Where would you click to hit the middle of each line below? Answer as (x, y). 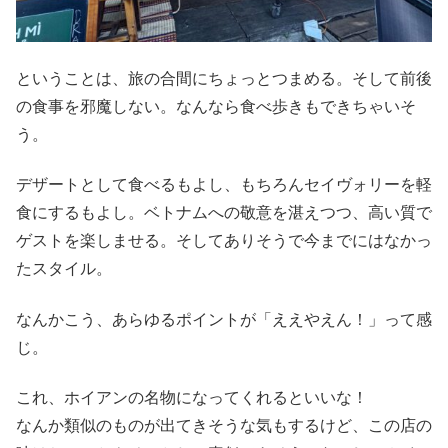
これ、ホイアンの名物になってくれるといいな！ (192, 397)
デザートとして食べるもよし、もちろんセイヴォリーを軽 (224, 185)
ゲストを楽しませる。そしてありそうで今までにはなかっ (224, 241)
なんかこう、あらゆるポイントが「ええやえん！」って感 (224, 319)
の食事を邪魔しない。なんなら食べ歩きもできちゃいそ (216, 106)
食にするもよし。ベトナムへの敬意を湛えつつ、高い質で (224, 213)
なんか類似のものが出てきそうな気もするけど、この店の (224, 425)
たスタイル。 (64, 269)
